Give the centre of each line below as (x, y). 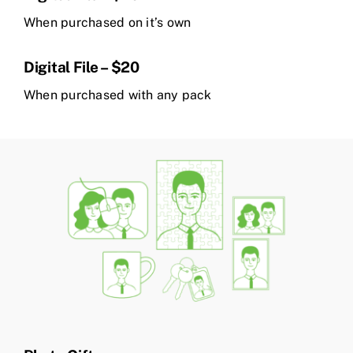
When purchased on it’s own (108, 23)
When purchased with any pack (118, 95)
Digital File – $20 (82, 67)
